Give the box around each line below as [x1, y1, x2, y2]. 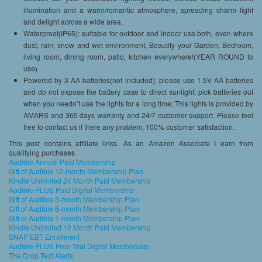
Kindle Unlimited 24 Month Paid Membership [9, 175, 151, 185]
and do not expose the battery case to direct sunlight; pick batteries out [23, 86, 253, 96]
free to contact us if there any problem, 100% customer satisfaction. [23, 121, 235, 132]
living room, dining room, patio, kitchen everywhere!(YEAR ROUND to [23, 51, 253, 61]
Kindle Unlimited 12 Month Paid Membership [9, 222, 151, 232]
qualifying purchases [9, 147, 75, 157]
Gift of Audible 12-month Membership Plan [9, 166, 143, 176]
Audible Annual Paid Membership [9, 156, 116, 167]
